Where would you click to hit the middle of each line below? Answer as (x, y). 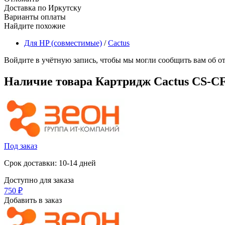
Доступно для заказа (39, 180)
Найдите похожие (35, 26)
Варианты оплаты (35, 17)
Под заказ (21, 146)
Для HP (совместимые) (63, 43)
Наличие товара (50, 81)
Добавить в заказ (33, 200)
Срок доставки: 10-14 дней (50, 163)
